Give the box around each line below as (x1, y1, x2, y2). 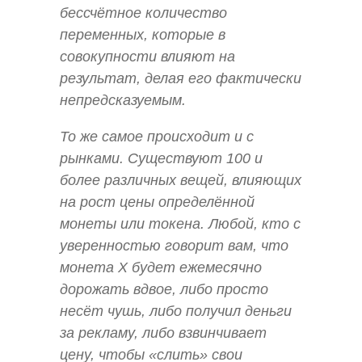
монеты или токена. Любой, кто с (60, 216, 301, 233)
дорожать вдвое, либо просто (60, 281, 268, 298)
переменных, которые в (60, 26, 225, 43)
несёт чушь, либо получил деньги (60, 303, 292, 320)
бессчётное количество (60, 4, 227, 21)
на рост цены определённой (60, 194, 255, 211)
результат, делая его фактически (60, 69, 301, 86)
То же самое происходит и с (60, 128, 254, 145)
